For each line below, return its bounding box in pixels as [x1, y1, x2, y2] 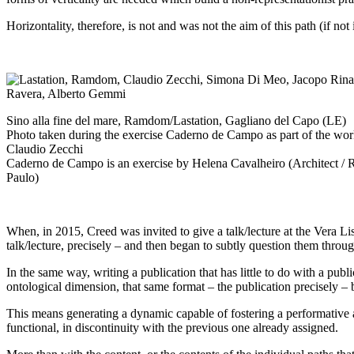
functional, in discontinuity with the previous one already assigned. [6, 321, 338, 335]
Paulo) [6, 171, 39, 185]
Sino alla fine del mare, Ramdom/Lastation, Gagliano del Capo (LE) [6, 114, 346, 128]
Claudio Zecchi [6, 142, 83, 156]
